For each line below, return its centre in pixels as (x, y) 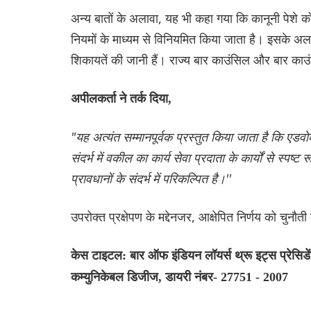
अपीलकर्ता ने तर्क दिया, (121, 98)
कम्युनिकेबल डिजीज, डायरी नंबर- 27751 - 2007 (179, 277)
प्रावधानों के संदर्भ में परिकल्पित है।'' (151, 178)
